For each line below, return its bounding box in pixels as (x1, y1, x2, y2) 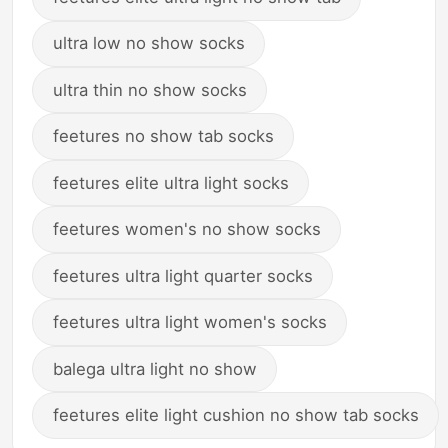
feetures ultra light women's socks (52, 312, 327, 333)
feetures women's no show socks (52, 219, 321, 240)
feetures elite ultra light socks (52, 172, 289, 193)
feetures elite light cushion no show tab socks (52, 405, 419, 425)
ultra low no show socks (52, 33, 245, 54)
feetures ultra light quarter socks (52, 265, 313, 286)
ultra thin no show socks (52, 79, 247, 100)
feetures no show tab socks (52, 126, 274, 147)
